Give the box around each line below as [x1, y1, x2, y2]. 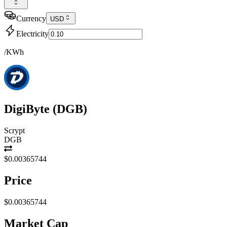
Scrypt [4, 126, 25, 135]
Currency [16, 14, 46, 23]
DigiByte [4, 102, 50, 116]
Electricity [16, 29, 49, 38]
